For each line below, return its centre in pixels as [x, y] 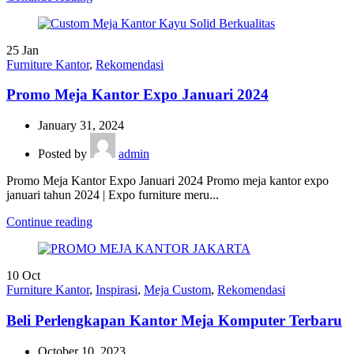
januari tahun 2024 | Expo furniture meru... [113, 195]
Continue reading [49, 222]
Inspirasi [117, 290]
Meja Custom [177, 290]
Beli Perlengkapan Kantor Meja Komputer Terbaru [174, 320]
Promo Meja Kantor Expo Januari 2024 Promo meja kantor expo [168, 181]
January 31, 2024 [81, 126]
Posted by [62, 154]
